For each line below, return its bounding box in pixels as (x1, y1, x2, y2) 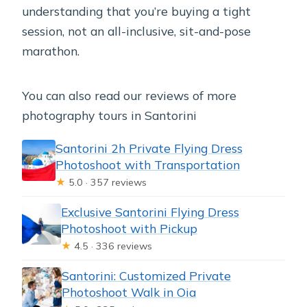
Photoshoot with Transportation (56, 156, 241, 172)
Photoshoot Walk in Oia (62, 284, 197, 299)
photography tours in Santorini (22, 107, 197, 123)
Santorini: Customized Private (62, 267, 232, 283)
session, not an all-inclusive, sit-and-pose (22, 23, 251, 38)
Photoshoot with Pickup (60, 220, 197, 236)
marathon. (22, 42, 80, 58)
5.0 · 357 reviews (66, 175, 147, 188)
